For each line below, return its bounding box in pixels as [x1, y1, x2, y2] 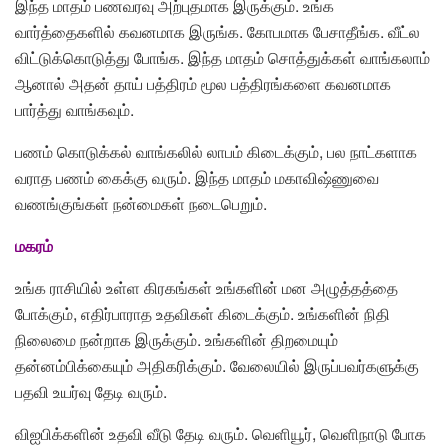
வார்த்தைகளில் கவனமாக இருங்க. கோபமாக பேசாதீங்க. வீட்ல [15, 19, 420, 43]
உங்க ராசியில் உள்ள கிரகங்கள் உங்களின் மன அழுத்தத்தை [15, 275, 398, 299]
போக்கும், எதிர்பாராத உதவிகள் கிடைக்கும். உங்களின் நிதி [15, 301, 390, 325]
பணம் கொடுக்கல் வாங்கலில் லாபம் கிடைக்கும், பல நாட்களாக [15, 139, 417, 163]
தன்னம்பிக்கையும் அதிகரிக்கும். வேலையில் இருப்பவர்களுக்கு [15, 353, 419, 377]
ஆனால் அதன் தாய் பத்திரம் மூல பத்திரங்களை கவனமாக [15, 71, 391, 95]
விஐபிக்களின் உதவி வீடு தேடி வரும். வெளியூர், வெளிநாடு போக [15, 421, 426, 445]
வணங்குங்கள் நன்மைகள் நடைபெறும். [15, 191, 267, 215]
